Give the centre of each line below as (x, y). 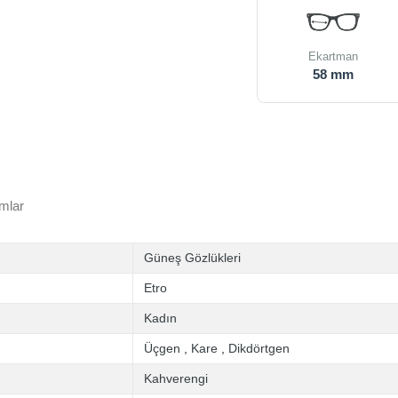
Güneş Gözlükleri (192, 258)
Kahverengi (176, 378)
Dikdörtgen (259, 348)
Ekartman (334, 56)
